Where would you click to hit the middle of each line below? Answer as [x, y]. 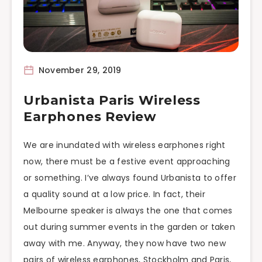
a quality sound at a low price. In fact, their [114, 194]
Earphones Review [90, 117]
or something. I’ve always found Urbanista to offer [130, 178]
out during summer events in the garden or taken [130, 227]
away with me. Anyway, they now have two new [125, 243]
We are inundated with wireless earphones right [125, 145]
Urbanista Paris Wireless [112, 100]
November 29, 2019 [79, 70]
